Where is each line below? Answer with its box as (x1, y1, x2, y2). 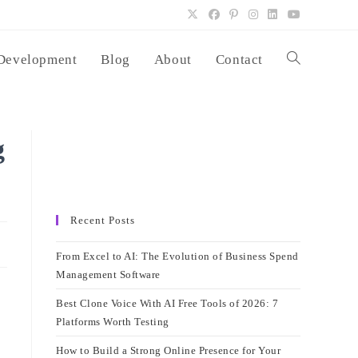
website (287, 113, 320, 125)
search (287, 172, 315, 184)
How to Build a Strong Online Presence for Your (56, 344, 280, 356)
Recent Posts (70, 214, 135, 226)
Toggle (287, 54, 318, 66)
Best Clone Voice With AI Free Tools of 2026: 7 (56, 297, 278, 309)
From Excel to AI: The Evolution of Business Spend (56, 250, 299, 262)
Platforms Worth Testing (56, 316, 169, 328)
